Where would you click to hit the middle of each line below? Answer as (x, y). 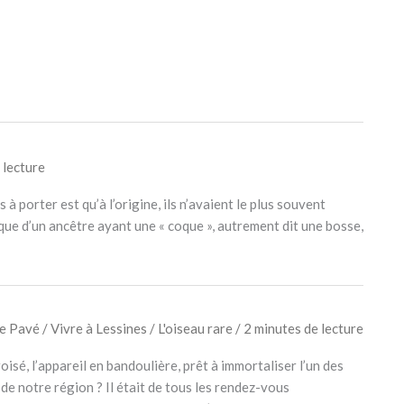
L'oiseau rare (195, 329)
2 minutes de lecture (303, 329)
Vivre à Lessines (98, 329)
